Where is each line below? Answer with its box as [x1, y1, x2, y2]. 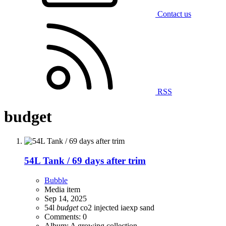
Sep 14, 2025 [44, 194, 87, 203]
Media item [44, 185, 80, 194]
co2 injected [80, 203, 121, 212]
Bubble [44, 176, 68, 185]
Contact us [157, 10, 191, 19]
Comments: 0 [44, 212, 87, 221]
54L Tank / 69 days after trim [24, 155, 146, 166]
